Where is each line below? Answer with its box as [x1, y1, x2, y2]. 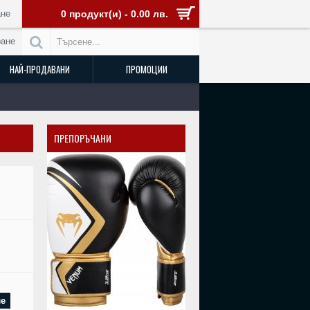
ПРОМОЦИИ [125, 62, 167, 76]
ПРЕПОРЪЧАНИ [54, 131, 111, 145]
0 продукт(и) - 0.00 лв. [61, 8, 168, 19]
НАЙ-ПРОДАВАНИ [10, 62, 70, 76]
